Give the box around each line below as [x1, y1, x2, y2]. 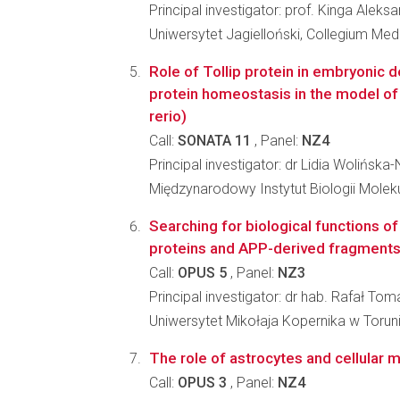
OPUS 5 [178, 264, 227, 281]
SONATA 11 [178, 132, 251, 149]
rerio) [149, 107, 187, 125]
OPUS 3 [178, 374, 227, 391]
